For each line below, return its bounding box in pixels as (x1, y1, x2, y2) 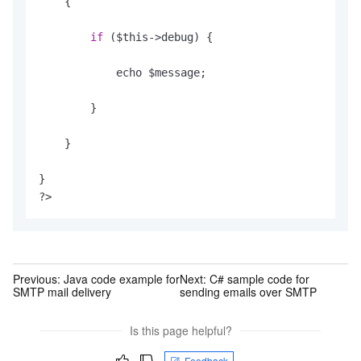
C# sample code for (210, 270, 310, 287)
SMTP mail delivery (13, 283, 111, 300)
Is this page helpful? (129, 322, 232, 339)
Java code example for (64, 270, 180, 287)
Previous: (13, 270, 64, 287)
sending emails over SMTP (180, 283, 317, 300)
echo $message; (39, 66, 206, 80)
